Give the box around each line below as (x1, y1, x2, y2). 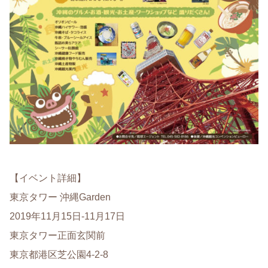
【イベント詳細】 (10, 173, 86, 184)
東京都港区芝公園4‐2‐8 (10, 249, 108, 260)
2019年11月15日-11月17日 (10, 211, 125, 222)
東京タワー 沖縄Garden (10, 192, 111, 203)
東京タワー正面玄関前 (10, 230, 105, 241)
